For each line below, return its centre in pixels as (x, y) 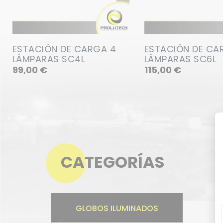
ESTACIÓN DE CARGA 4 (64, 49)
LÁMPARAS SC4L (49, 59)
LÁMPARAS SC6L (180, 59)
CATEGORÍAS (112, 162)
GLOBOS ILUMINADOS (117, 208)
